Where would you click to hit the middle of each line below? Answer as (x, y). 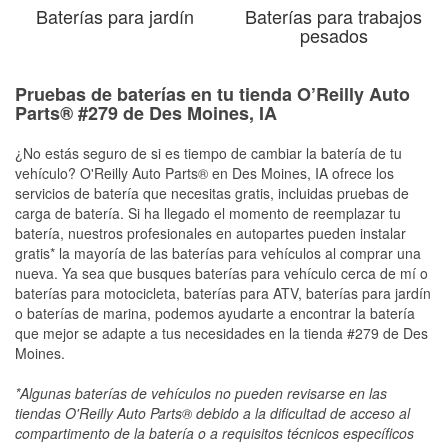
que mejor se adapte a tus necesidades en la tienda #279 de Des (221, 332)
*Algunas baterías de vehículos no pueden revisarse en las (201, 392)
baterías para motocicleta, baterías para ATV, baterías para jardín (223, 292)
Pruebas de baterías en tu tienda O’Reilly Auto (212, 93)
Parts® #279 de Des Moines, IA (146, 112)
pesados (333, 34)
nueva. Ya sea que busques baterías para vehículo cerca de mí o (221, 272)
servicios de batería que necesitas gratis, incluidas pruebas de (212, 192)
